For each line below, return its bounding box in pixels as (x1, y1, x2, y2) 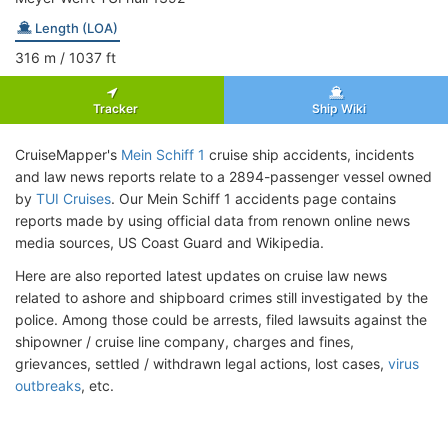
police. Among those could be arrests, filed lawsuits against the (15, 310, 427, 328)
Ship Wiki (306, 100, 366, 116)
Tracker (86, 100, 138, 116)
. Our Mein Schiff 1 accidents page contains (111, 189, 396, 207)
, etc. (81, 376, 114, 394)
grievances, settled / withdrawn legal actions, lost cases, (15, 354, 388, 372)
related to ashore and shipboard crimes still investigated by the (15, 288, 428, 306)
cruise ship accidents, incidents (205, 145, 414, 163)
